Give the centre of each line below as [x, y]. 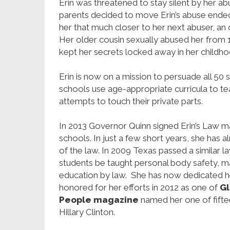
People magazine [99, 200]
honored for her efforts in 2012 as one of [139, 188]
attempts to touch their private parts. [131, 101]
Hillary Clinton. [87, 212]
